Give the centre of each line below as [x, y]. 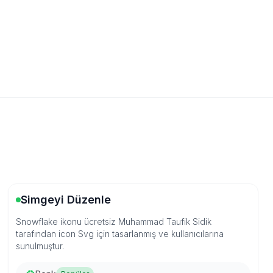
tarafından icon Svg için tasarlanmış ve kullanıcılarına [120, 234]
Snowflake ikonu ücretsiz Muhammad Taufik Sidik [114, 222]
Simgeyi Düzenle [66, 200]
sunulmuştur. [40, 246]
